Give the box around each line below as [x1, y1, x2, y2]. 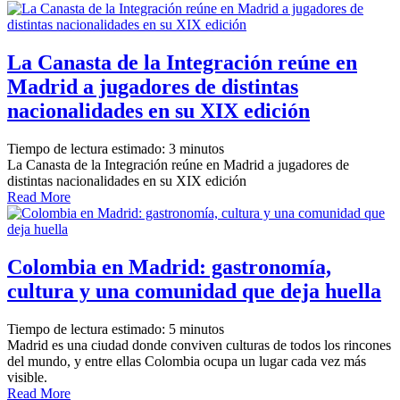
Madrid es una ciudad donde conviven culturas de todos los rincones [7, 337, 391, 353]
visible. [7, 369, 47, 385]
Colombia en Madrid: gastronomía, [7, 254, 331, 279]
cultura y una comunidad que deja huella [7, 279, 381, 303]
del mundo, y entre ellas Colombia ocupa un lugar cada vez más [7, 353, 366, 369]
